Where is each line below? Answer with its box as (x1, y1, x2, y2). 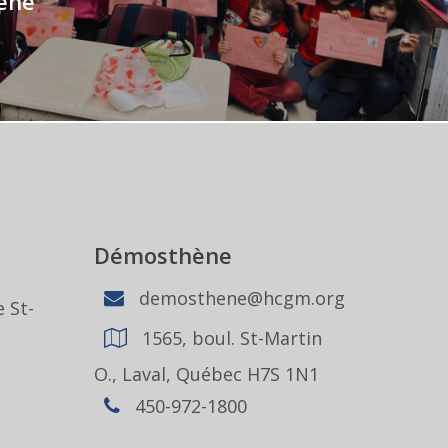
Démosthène (94, 240, 233, 270)
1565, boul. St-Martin (137, 325, 323, 350)
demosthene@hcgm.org (134, 285, 346, 310)
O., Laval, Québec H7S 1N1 (94, 362, 320, 386)
